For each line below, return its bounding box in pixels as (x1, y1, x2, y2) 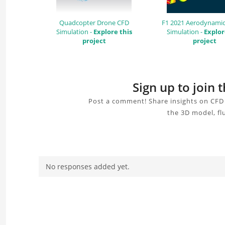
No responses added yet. (46, 161, 130, 171)
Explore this (93, 27, 132, 36)
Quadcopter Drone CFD (59, 18, 129, 27)
